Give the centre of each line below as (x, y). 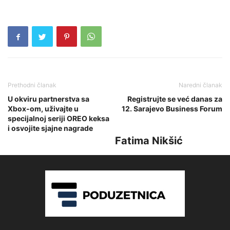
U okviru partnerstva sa (49, 99)
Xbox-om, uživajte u (43, 109)
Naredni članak (200, 85)
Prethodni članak (32, 85)
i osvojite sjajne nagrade (50, 128)
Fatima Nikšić (149, 141)
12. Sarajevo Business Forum (172, 109)
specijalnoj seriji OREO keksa (59, 119)
